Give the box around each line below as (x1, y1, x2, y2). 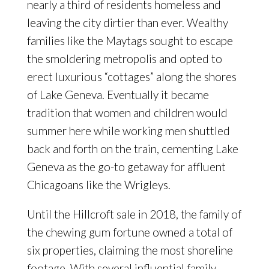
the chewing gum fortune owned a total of (26, 225, 232, 240)
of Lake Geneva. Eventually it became (26, 88, 209, 102)
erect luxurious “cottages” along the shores (26, 70, 237, 84)
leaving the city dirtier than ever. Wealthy (26, 16, 228, 30)
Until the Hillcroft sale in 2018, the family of (26, 207, 241, 222)
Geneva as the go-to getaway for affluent (26, 160, 226, 174)
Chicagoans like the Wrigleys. (26, 178, 171, 192)
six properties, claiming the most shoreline (26, 243, 233, 258)
